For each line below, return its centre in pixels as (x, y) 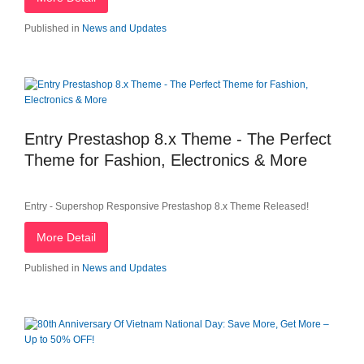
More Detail (66, 237)
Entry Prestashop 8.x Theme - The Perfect (178, 139)
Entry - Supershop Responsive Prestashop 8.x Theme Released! (167, 206)
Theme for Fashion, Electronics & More (166, 160)
